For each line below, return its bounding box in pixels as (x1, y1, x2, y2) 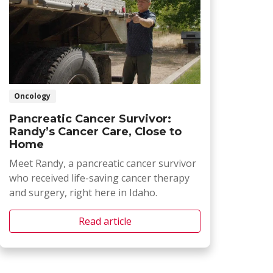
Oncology (14, 90, 51, 101)
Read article (78, 214, 132, 228)
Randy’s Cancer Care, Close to (9, 124, 182, 138)
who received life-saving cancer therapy (9, 171, 190, 185)
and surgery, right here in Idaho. (9, 185, 157, 199)
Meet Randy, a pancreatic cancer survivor (9, 156, 196, 170)
